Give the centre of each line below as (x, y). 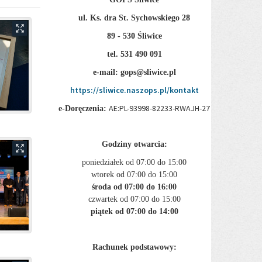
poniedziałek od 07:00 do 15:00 (135, 162)
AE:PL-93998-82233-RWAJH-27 (160, 108)
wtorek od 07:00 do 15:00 (135, 175)
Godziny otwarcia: (134, 144)
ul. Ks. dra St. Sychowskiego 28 (135, 18)
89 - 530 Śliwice (134, 36)
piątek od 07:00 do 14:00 (134, 211)
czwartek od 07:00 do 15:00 (134, 199)
